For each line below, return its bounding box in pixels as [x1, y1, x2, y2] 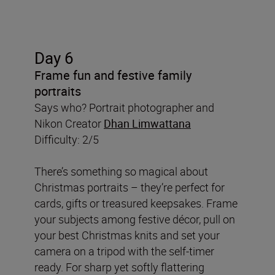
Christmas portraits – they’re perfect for [34, 179, 225, 195]
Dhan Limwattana [104, 115, 191, 131]
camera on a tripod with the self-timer [34, 243, 214, 258]
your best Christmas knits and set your [34, 227, 220, 242]
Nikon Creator [34, 115, 104, 131]
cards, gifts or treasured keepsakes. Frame [34, 195, 238, 211]
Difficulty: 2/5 [34, 131, 99, 147]
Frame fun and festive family [34, 66, 192, 83]
